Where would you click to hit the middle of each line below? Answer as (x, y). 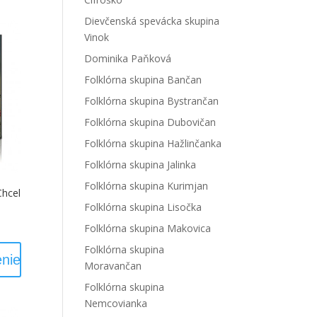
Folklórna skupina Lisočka (143, 207)
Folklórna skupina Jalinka (140, 165)
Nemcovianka (116, 303)
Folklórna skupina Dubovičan (150, 122)
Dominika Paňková (128, 58)
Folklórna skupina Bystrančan (152, 101)
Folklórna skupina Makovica (148, 228)
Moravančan (113, 266)
